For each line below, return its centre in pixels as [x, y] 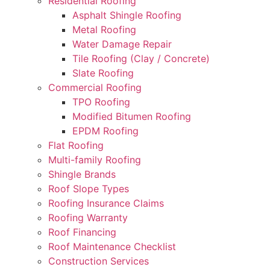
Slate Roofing [103, 73]
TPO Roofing [101, 102]
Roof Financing [82, 232]
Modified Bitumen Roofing [132, 116]
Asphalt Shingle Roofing [127, 15]
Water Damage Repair [122, 44]
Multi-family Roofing [95, 160]
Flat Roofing [76, 145]
